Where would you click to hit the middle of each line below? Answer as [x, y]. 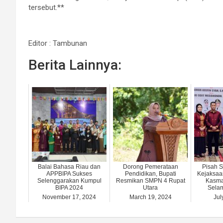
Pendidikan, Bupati [150, 174]
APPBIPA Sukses [69, 174]
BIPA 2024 [69, 188]
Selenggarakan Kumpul [69, 181]
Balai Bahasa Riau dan [69, 167]
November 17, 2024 [69, 197]
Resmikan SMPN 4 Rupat [150, 181]
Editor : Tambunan [58, 44]
